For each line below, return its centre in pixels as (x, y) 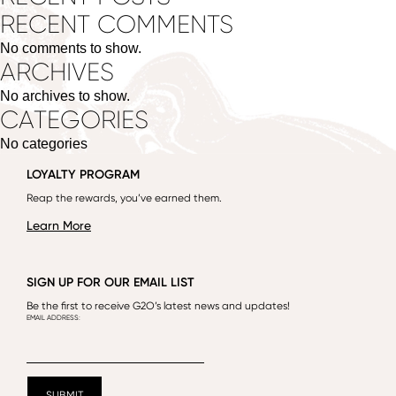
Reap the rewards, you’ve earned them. (124, 198)
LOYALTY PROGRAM (83, 175)
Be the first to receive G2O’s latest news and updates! (158, 306)
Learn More (59, 225)
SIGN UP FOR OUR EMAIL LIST (110, 282)
